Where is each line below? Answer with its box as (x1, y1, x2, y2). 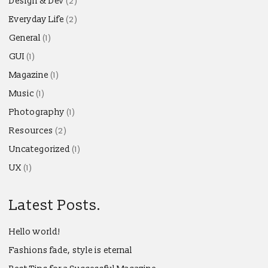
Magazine (9, 69, 48, 81)
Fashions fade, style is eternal (9, 244, 132, 256)
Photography (9, 106, 65, 118)
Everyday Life (9, 13, 64, 25)
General (9, 32, 41, 44)
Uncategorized (9, 143, 70, 155)
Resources (9, 124, 53, 136)
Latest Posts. (9, 196, 101, 214)
